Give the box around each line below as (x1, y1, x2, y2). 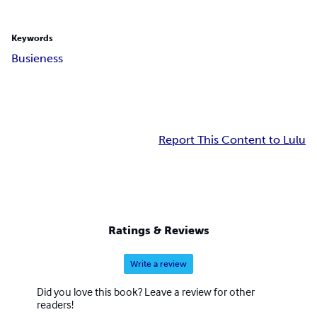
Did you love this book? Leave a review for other (37, 284, 255, 299)
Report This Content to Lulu (158, 133, 306, 147)
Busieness (11, 52, 63, 66)
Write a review (130, 258, 187, 269)
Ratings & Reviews (108, 223, 209, 237)
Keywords (11, 33, 53, 44)
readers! (37, 296, 74, 311)
